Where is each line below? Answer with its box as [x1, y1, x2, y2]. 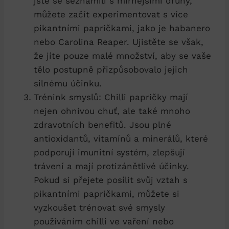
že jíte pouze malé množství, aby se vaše [34, 50, 211, 61]
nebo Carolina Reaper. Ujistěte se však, [34, 36, 203, 47]
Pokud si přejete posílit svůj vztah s [34, 174, 188, 185]
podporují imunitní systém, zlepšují [34, 147, 185, 157]
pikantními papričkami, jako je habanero [34, 22, 210, 33]
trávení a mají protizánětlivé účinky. [34, 161, 189, 171]
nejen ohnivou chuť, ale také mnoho [34, 105, 190, 116]
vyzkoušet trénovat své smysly [34, 202, 165, 213]
